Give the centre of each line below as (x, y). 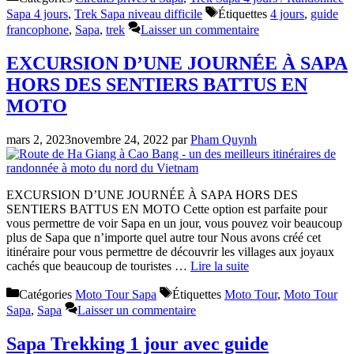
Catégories (47, 294)
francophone (38, 30)
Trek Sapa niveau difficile (138, 14)
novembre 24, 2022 (120, 139)
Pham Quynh (224, 139)
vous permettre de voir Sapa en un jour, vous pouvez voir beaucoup (174, 223)
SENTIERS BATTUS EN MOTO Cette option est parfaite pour (167, 209)
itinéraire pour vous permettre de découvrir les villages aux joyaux (170, 251)
